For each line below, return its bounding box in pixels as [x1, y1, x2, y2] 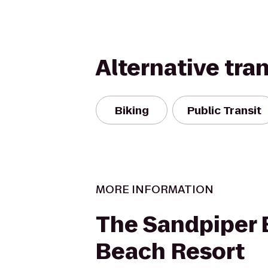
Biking [114, 102, 149, 118]
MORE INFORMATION [96, 182, 214, 197]
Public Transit [187, 102, 261, 118]
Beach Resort [96, 236, 245, 267]
